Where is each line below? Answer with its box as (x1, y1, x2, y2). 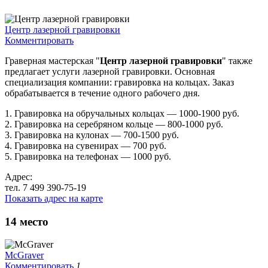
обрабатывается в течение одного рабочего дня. (5, 87, 200, 98)
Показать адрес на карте (5, 193, 103, 203)
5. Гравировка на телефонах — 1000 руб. (5, 151, 171, 162)
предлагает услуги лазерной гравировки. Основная (5, 66, 215, 77)
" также (222, 55, 252, 66)
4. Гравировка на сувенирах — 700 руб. (5, 140, 166, 151)
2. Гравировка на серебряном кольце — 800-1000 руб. (5, 118, 223, 129)
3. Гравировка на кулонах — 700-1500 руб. (5, 129, 179, 140)
